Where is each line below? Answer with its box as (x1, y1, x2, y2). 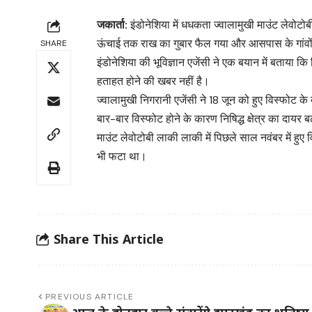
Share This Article (54, 231, 164, 248)
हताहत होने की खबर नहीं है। (97, 73, 210, 88)
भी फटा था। (97, 148, 148, 164)
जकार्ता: (97, 17, 128, 32)
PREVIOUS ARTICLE (45, 290, 134, 302)
